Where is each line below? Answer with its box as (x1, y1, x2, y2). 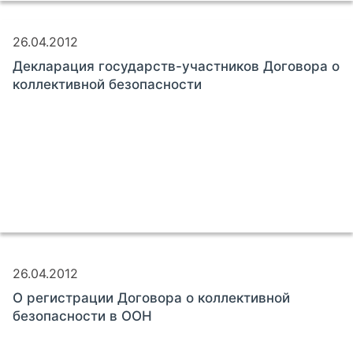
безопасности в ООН (13, 307, 152, 324)
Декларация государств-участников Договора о (13, 58, 340, 74)
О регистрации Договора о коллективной (13, 289, 290, 306)
